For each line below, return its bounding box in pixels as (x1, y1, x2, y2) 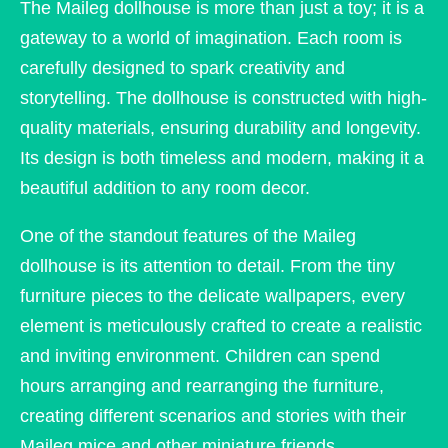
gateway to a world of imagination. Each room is (20, 27, 402, 48)
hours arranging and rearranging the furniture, (20, 375, 384, 396)
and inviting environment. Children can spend (20, 345, 380, 366)
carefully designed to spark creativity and (20, 57, 345, 78)
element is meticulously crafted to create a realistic (20, 315, 422, 336)
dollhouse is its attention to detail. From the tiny (20, 255, 395, 276)
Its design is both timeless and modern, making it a (20, 147, 424, 168)
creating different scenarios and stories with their (20, 405, 406, 426)
